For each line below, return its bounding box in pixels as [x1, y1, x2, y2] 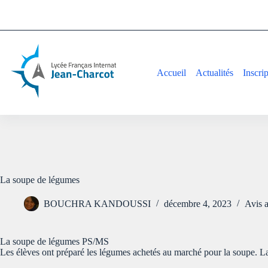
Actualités [196, 67, 234, 78]
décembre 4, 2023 [164, 199, 232, 209]
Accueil [157, 67, 187, 78]
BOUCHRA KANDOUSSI [44, 199, 151, 209]
